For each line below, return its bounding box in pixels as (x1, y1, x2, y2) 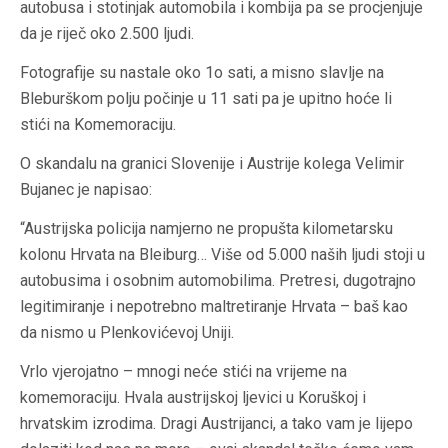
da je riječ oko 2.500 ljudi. (20, 24, 194, 44)
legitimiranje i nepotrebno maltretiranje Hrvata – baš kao (20, 297, 408, 317)
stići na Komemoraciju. (20, 115, 176, 135)
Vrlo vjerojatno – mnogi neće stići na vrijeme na (20, 362, 347, 382)
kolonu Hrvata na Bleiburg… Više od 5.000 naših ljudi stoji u (20, 245, 425, 265)
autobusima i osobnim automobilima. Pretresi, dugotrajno (20, 271, 416, 291)
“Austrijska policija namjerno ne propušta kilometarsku (20, 219, 393, 239)
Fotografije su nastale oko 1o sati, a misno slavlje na (20, 63, 384, 83)
